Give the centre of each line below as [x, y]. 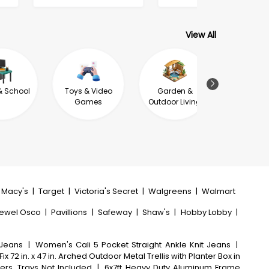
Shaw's [156, 212]
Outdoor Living [175, 102]
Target [52, 191]
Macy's [15, 191]
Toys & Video [88, 91]
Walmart [219, 191]
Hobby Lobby [206, 212]
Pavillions [69, 212]
